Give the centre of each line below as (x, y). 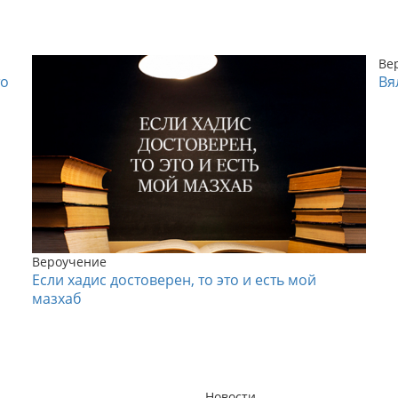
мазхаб (57, 298)
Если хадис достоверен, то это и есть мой (174, 279)
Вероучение (69, 261)
